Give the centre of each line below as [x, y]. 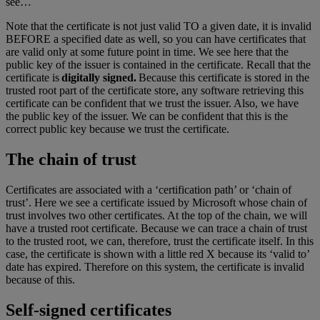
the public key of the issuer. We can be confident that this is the [147, 116]
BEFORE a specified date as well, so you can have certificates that [156, 39]
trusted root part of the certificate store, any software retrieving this [155, 91]
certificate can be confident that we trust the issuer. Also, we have [152, 104]
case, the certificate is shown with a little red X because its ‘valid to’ [157, 254]
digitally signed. [100, 78]
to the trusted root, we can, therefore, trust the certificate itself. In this [160, 241]
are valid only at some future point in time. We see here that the [147, 52]
